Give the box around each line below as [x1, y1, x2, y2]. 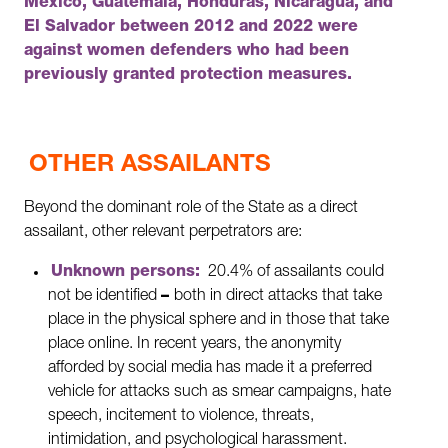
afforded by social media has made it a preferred [48, 360, 372, 377]
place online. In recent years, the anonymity [48, 336, 341, 353]
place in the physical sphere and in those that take [48, 312, 389, 329]
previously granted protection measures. [24, 68, 352, 85]
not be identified [48, 288, 161, 305]
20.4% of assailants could [208, 264, 385, 281]
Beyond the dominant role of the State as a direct [24, 200, 358, 217]
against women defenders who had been [24, 44, 349, 61]
